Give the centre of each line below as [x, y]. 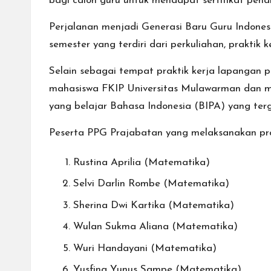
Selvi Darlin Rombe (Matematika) [151, 184]
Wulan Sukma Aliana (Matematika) [155, 227]
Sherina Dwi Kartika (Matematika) [154, 205]
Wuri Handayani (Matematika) [145, 248]
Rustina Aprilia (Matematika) [142, 162]
